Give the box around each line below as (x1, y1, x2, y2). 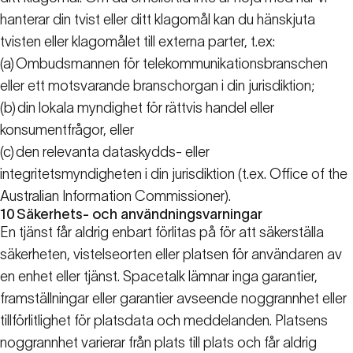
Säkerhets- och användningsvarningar (17, 206, 262, 223)
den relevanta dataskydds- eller (16, 144, 210, 161)
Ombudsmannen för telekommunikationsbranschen (16, 56, 328, 72)
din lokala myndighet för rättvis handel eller (17, 100, 274, 117)
